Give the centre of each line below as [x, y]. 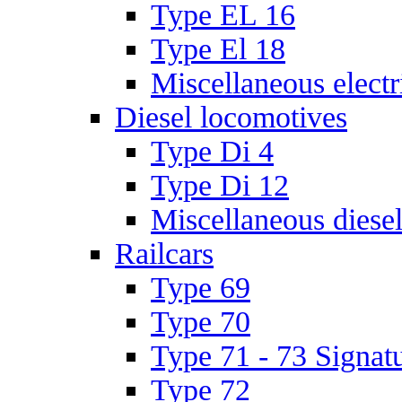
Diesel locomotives [231, 117]
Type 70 [201, 322]
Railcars [164, 253]
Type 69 [201, 288]
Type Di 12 [220, 185]
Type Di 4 [212, 151]
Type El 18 [218, 49]
